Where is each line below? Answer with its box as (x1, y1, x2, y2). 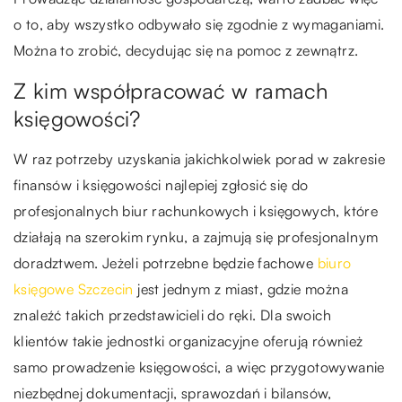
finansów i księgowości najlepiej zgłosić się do (13, 175, 309, 194)
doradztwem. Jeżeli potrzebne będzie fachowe (13, 253, 318, 272)
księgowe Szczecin (13, 279, 134, 298)
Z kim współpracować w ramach (13, 76, 328, 104)
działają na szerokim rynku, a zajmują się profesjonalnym (13, 227, 379, 246)
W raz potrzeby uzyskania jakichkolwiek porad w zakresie (13, 149, 385, 168)
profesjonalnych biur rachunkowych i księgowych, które (13, 201, 379, 220)
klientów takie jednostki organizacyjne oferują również (13, 331, 363, 350)
